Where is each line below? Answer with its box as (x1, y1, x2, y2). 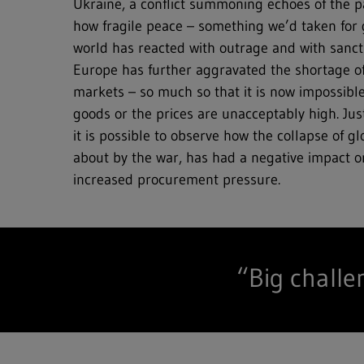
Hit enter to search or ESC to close (12, 91, 180, 106)
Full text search (12, 47, 181, 79)
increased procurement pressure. (73, 171, 281, 188)
